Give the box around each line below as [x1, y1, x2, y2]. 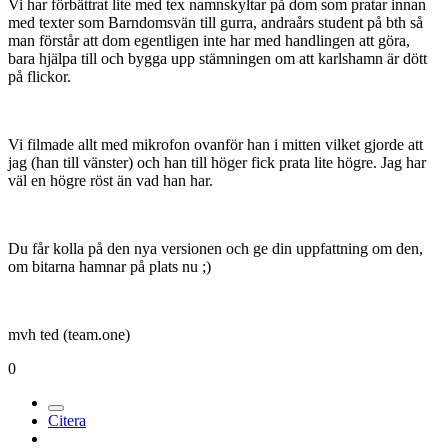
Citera [48, 412, 86, 430]
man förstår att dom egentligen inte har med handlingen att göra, [8, 32, 410, 50]
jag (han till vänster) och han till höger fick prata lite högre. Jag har [8, 154, 426, 172]
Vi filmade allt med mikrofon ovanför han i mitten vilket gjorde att [8, 136, 423, 154]
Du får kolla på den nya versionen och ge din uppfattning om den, [8, 240, 423, 258]
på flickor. [8, 68, 71, 86]
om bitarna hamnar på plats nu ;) [8, 258, 211, 276]
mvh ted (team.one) [8, 326, 130, 344]
